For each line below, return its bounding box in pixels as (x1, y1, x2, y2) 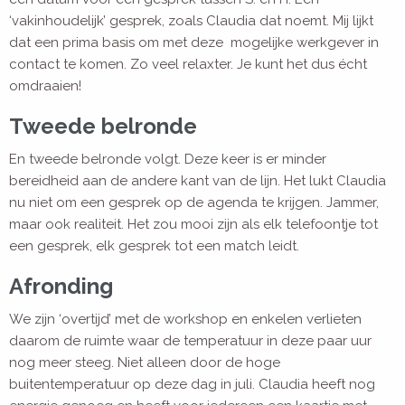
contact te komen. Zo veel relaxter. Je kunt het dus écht (9, 56, 367, 73)
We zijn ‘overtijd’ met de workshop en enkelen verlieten (9, 311, 362, 328)
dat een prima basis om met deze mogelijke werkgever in (9, 34, 379, 52)
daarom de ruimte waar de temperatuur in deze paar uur (9, 333, 372, 350)
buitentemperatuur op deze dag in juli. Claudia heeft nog (9, 376, 375, 393)
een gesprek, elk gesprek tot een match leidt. (9, 238, 299, 255)
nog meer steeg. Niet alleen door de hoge (9, 354, 280, 372)
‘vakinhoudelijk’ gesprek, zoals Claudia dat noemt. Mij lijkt (9, 13, 373, 30)
